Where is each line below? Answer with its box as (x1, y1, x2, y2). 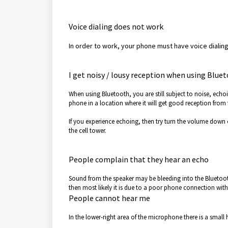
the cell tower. (69, 126, 106, 135)
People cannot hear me (69, 193, 150, 203)
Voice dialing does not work (69, 21, 163, 32)
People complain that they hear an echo (69, 154, 209, 164)
